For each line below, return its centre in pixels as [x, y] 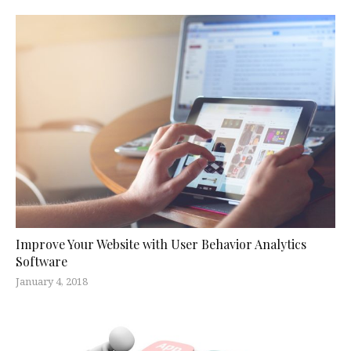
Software [42, 262]
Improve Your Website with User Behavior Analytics [161, 244]
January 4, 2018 [52, 282]
